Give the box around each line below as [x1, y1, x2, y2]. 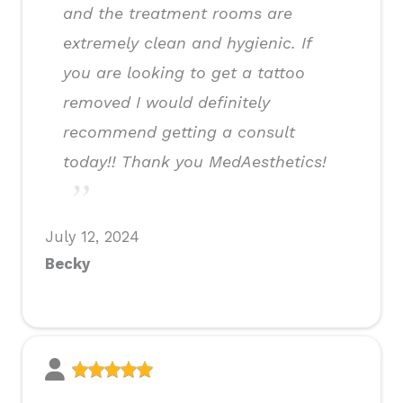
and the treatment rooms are [63, 4, 292, 23]
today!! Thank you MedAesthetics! [63, 152, 327, 172]
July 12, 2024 [45, 228, 139, 246]
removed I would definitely [63, 93, 270, 112]
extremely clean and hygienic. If [63, 33, 311, 53]
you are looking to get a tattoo [63, 63, 305, 83]
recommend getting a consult [63, 122, 295, 142]
